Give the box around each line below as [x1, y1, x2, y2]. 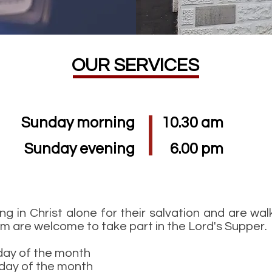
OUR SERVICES [72, 56, 199, 75]
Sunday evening [24, 141, 135, 157]
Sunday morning [21, 115, 135, 131]
